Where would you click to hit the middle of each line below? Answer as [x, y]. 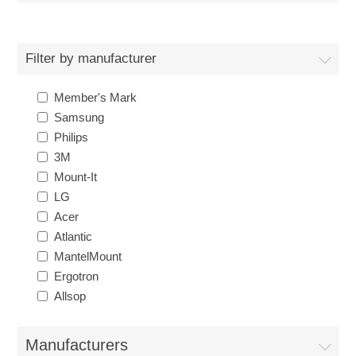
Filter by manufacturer [91, 58]
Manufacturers [77, 345]
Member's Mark [96, 97]
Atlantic [74, 236]
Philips [72, 137]
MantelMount [88, 256]
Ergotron [77, 276]
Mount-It [76, 177]
